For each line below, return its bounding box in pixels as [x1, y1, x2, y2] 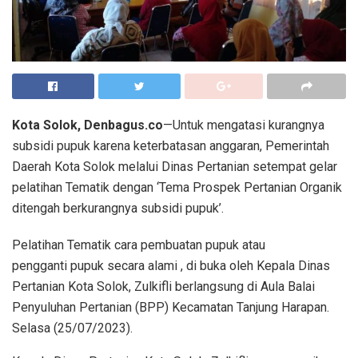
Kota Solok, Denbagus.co [12, 117, 163, 133]
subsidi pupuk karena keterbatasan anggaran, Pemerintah [12, 137, 329, 153]
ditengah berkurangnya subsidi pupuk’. [12, 200, 224, 216]
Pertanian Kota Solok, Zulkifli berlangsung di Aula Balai [12, 278, 315, 294]
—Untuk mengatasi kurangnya [163, 117, 324, 133]
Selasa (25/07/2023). [12, 320, 133, 336]
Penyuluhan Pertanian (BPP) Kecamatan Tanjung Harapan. [12, 299, 329, 315]
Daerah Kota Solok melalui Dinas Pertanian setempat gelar [12, 158, 337, 174]
